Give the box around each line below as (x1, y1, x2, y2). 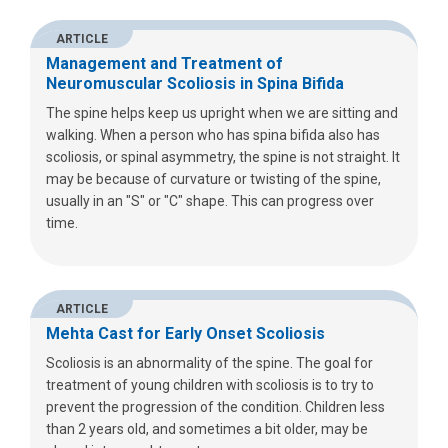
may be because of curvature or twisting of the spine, (46, 170, 381, 187)
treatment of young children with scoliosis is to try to (46, 376, 374, 393)
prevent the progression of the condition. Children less (46, 398, 385, 415)
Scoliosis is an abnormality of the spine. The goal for (46, 354, 373, 371)
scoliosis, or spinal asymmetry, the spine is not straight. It (46, 148, 400, 165)
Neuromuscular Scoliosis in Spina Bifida (46, 73, 344, 93)
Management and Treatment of (46, 53, 283, 73)
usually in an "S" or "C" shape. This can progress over (46, 192, 374, 209)
